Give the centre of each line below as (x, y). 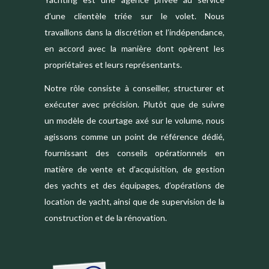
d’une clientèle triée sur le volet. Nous (134, 16)
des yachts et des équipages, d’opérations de (134, 186)
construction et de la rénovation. (106, 218)
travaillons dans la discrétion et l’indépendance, (134, 32)
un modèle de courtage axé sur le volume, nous (134, 121)
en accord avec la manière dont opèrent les (134, 49)
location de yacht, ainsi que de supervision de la (134, 202)
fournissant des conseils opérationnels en (134, 153)
